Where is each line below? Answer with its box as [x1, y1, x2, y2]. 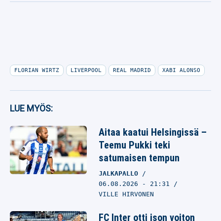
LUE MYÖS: [10, 103, 53, 113]
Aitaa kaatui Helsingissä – [99, 126, 207, 138]
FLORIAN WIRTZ [14, 67, 59, 74]
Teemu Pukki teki [99, 139, 170, 151]
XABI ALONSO [162, 67, 200, 74]
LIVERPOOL [71, 67, 102, 74]
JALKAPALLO [99, 170, 138, 177]
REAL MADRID [113, 67, 151, 74]
